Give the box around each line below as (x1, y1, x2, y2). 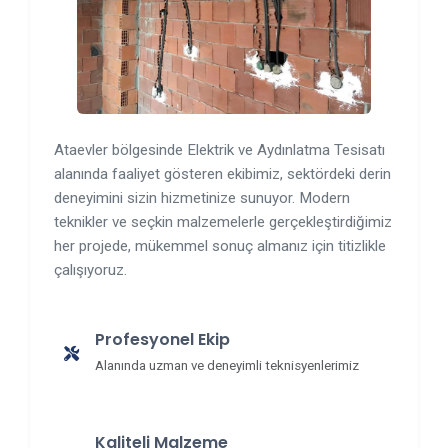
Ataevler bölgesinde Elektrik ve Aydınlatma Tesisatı (54, 141, 385, 159)
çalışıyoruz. (54, 261, 127, 279)
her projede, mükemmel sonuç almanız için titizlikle (54, 237, 386, 255)
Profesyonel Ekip (95, 328, 230, 351)
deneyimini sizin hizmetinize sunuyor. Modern (54, 189, 350, 207)
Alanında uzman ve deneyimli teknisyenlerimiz (95, 358, 359, 373)
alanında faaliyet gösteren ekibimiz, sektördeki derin (54, 165, 391, 183)
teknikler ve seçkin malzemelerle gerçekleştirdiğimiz (54, 213, 392, 231)
